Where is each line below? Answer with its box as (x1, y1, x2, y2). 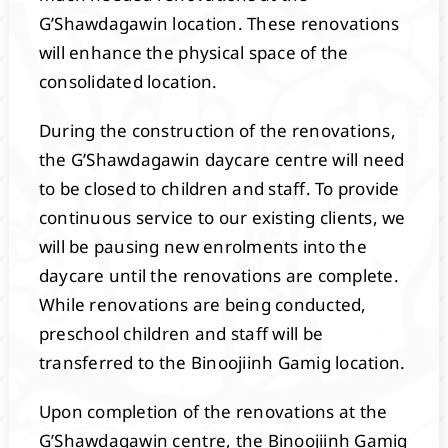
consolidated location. (38, 69, 218, 93)
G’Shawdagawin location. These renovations (38, 11, 400, 35)
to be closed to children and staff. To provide (38, 176, 400, 200)
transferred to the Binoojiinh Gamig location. (38, 350, 406, 374)
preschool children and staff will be (38, 321, 324, 345)
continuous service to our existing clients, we (38, 205, 406, 229)
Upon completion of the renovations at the (38, 399, 388, 423)
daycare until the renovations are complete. (38, 263, 399, 287)
